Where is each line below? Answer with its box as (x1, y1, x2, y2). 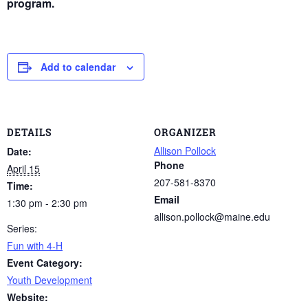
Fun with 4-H (7, 238, 63, 252)
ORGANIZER (154, 125, 217, 139)
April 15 (7, 161, 40, 175)
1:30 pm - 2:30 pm (7, 195, 87, 210)
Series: (7, 221, 37, 235)
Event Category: (7, 255, 82, 269)
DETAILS (7, 125, 52, 139)
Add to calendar (41, 60, 115, 74)
